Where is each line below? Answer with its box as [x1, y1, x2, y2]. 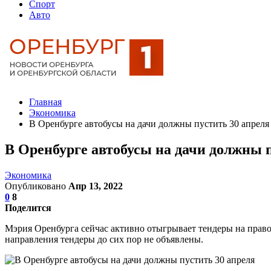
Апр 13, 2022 [68, 180, 123, 191]
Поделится [5, 202, 51, 213]
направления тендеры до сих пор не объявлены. [5, 233, 203, 244]
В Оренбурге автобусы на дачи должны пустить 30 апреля [29, 119, 269, 129]
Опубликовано [5, 180, 68, 191]
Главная [29, 97, 62, 107]
